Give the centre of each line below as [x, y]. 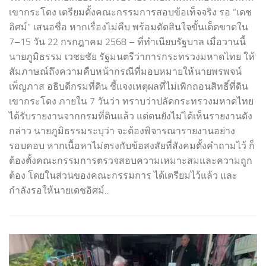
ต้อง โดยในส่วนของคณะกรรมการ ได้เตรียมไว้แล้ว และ [123, 176]
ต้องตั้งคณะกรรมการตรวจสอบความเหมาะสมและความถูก [131, 161]
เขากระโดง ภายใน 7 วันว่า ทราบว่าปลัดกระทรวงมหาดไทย [131, 102]
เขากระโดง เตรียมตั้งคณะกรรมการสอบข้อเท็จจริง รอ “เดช [130, 12]
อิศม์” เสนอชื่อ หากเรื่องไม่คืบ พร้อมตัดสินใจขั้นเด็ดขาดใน [129, 27]
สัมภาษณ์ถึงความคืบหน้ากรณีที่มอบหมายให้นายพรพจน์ [125, 72]
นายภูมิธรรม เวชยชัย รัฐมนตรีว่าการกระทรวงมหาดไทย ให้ [132, 57]
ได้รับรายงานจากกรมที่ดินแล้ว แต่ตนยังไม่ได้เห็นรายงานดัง [131, 116]
